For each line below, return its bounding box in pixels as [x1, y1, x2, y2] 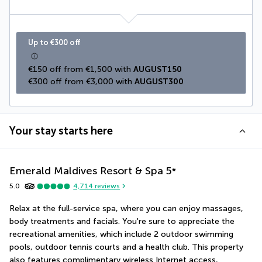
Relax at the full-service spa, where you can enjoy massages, [9, 203, 243, 213]
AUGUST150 [133, 64, 182, 74]
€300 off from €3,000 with [28, 76, 135, 87]
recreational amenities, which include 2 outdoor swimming [9, 229, 233, 239]
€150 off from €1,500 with [28, 64, 133, 74]
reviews [93, 182, 120, 191]
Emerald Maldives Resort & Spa [9, 164, 163, 177]
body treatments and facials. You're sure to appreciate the [9, 216, 235, 226]
